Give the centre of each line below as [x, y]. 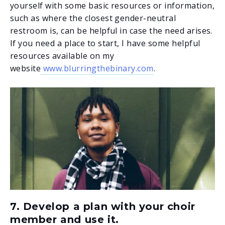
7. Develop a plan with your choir [103, 206]
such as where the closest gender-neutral [93, 18]
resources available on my [62, 55]
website [26, 68]
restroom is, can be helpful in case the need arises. [111, 30]
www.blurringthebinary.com [97, 68]
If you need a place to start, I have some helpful [105, 43]
